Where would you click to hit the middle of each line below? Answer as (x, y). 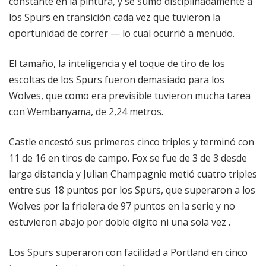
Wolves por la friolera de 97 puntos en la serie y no (122, 206)
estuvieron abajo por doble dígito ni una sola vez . (120, 222)
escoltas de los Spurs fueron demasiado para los (117, 80)
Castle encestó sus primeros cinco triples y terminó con (132, 142)
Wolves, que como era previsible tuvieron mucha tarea (130, 96)
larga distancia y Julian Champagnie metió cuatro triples (133, 174)
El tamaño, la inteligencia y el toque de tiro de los (117, 64)
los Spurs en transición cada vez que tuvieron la (115, 18)
